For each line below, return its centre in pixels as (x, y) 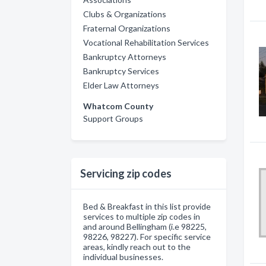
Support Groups (113, 118)
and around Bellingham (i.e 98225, (145, 227)
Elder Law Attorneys (121, 85)
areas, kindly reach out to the (137, 247)
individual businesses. (123, 257)
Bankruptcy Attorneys (125, 57)
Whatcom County (118, 106)
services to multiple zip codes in (142, 216)
